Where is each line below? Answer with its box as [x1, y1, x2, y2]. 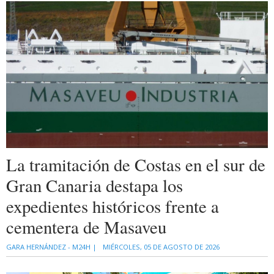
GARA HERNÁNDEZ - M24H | [6, 242, 97, 252]
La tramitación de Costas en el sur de [6, 153, 265, 177]
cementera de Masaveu [6, 215, 166, 239]
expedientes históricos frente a [6, 194, 219, 218]
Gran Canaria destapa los [6, 174, 183, 198]
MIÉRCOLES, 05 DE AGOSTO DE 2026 [103, 242, 220, 252]
